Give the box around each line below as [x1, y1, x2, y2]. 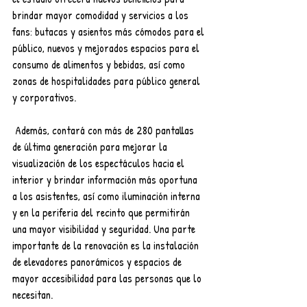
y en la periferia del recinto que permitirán [12, 204, 193, 220]
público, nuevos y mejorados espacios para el [12, 40, 202, 56]
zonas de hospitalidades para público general [12, 73, 203, 88]
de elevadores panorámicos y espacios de [12, 254, 184, 269]
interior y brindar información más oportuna [12, 171, 200, 187]
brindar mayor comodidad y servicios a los [12, 7, 191, 23]
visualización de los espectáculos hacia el [12, 155, 187, 171]
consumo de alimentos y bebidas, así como [12, 56, 188, 72]
